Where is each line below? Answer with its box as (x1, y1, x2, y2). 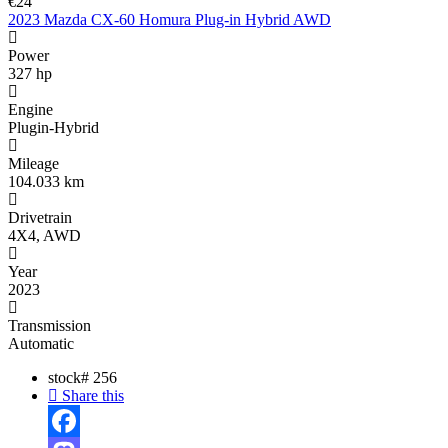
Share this (58, 387, 124, 405)
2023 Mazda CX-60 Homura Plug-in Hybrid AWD (8, 11, 331, 29)
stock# (48, 369, 93, 387)
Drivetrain (8, 209, 72, 227)
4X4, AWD (8, 227, 81, 245)
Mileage (8, 155, 59, 173)
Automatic (8, 335, 74, 353)
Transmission (8, 317, 91, 335)
